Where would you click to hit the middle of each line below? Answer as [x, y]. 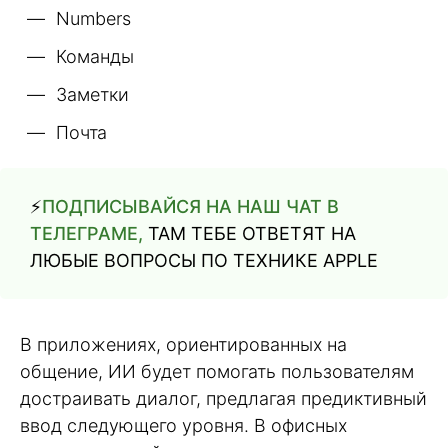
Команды [95, 57]
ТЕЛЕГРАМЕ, [86, 234]
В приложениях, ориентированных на [183, 345]
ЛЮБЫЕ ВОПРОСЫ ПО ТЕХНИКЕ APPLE [204, 261]
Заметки [92, 95]
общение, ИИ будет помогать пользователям [217, 372]
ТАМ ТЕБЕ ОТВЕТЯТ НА [249, 234]
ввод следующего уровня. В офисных [183, 426]
